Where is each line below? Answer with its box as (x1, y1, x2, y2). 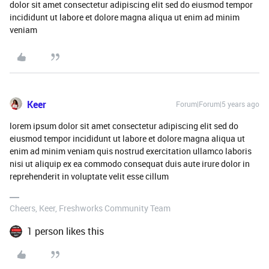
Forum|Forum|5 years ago (176, 99, 259, 109)
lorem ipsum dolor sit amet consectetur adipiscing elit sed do (10, 120, 238, 131)
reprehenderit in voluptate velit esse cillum (10, 171, 169, 182)
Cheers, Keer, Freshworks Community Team (10, 202, 171, 214)
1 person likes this (27, 225, 104, 238)
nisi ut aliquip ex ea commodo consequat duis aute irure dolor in (10, 158, 250, 169)
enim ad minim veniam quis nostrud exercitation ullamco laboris (10, 145, 252, 157)
